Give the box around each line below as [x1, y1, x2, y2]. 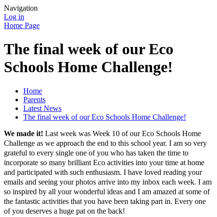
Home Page [4, 21, 40, 30]
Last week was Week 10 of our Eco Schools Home [43, 129, 201, 138]
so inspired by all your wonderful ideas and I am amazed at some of [4, 187, 210, 196]
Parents [23, 95, 46, 104]
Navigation [4, 4, 38, 12]
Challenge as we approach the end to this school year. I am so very [4, 139, 207, 147]
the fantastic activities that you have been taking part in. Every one [4, 197, 206, 205]
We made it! [4, 129, 43, 138]
